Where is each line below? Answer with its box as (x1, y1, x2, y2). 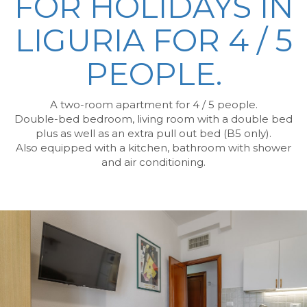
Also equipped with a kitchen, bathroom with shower (16, 140, 291, 154)
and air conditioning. (101, 155, 206, 169)
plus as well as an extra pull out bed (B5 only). (36, 126, 271, 140)
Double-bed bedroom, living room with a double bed (14, 112, 293, 125)
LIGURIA (14, 21, 145, 59)
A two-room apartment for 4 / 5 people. (49, 97, 258, 111)
